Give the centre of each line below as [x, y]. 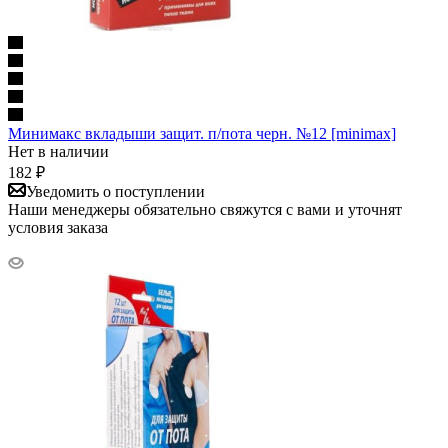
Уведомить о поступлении [115, 191]
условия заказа [58, 227]
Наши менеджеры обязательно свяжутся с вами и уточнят [205, 209]
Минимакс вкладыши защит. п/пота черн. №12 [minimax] [202, 133]
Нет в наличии [58, 151]
